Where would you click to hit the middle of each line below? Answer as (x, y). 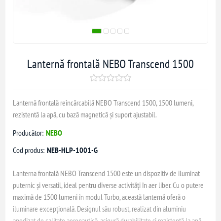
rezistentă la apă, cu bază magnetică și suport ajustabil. (85, 114)
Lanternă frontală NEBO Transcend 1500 (110, 64)
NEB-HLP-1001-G (73, 150)
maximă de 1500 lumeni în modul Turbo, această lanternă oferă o (99, 197)
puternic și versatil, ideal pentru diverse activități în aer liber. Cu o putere (109, 185)
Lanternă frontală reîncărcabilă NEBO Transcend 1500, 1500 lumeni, (104, 103)
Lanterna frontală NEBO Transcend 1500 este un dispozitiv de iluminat (107, 173)
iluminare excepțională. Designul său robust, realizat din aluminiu (100, 209)
